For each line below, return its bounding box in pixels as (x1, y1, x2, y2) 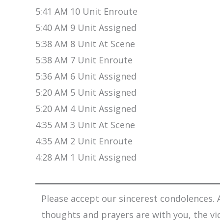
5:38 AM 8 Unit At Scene (35, 38, 135, 50)
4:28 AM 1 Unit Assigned (35, 151, 137, 164)
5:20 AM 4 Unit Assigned (35, 103, 137, 115)
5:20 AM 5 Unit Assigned (35, 86, 137, 99)
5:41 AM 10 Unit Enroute (35, 5, 137, 18)
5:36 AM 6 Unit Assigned (35, 70, 137, 82)
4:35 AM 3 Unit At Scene (35, 119, 135, 131)
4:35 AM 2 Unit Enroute (35, 135, 133, 147)
